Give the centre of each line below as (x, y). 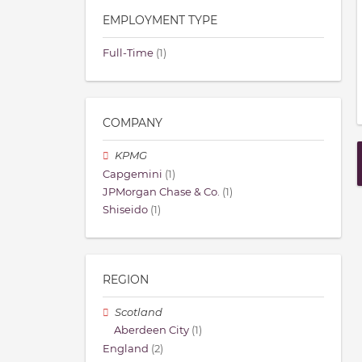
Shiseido (125, 210)
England (126, 348)
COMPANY (133, 123)
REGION (126, 280)
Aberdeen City (152, 330)
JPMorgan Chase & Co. (161, 192)
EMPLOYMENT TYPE (160, 21)
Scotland (139, 313)
